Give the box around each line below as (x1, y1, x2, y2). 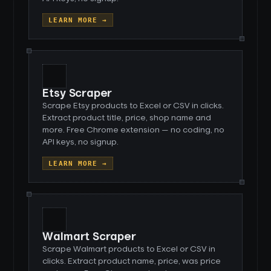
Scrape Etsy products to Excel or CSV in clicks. (42, 102, 224, 110)
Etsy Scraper (42, 88, 113, 99)
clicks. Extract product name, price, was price (42, 257, 221, 266)
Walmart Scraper (42, 232, 136, 243)
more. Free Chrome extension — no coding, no (42, 126, 225, 134)
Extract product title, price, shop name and (42, 114, 212, 122)
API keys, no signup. (42, 138, 119, 146)
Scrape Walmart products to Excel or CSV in (42, 245, 216, 253)
